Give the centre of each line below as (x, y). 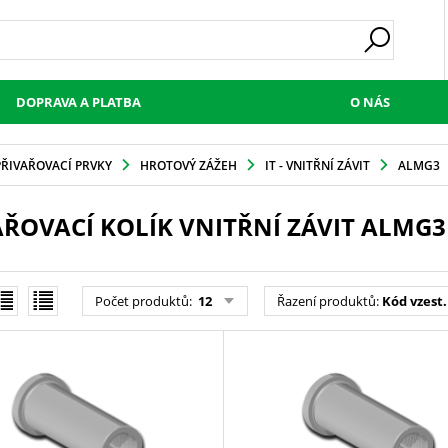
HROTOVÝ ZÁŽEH (188, 165)
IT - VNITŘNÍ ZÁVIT (317, 165)
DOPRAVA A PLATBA (78, 102)
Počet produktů (141, 301)
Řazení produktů (326, 301)
